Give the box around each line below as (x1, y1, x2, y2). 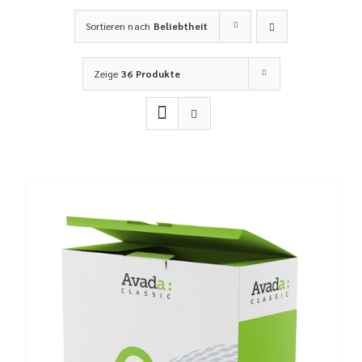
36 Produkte (120, 67, 181, 80)
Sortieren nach (86, 19, 154, 32)
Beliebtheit (153, 19, 208, 32)
